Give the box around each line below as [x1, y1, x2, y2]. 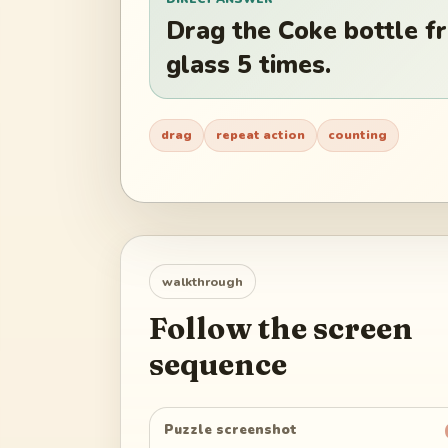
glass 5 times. [166, 48, 331, 83]
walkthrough [162, 272, 243, 290]
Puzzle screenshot [164, 421, 298, 440]
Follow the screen [149, 309, 413, 347]
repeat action [215, 127, 305, 144]
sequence [149, 345, 287, 383]
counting [328, 127, 388, 144]
